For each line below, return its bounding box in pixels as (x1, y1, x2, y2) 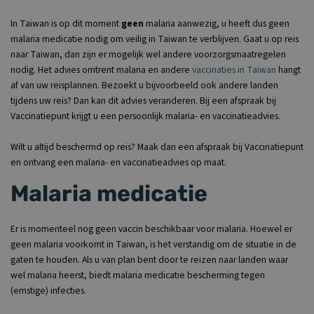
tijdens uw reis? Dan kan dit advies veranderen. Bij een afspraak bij (11, 93, 276, 107)
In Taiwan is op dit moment (11, 16, 121, 30)
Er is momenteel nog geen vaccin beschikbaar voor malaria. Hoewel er (11, 221, 292, 235)
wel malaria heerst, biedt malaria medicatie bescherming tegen (11, 268, 265, 282)
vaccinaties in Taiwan (192, 62, 276, 76)
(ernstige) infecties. (11, 283, 86, 297)
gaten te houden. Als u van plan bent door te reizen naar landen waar (11, 252, 288, 266)
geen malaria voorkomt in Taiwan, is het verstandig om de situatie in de (11, 237, 296, 251)
